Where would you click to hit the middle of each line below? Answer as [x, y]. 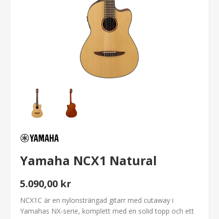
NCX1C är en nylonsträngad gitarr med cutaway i [97, 200]
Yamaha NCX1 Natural [88, 160]
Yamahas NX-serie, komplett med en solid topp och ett [107, 211]
